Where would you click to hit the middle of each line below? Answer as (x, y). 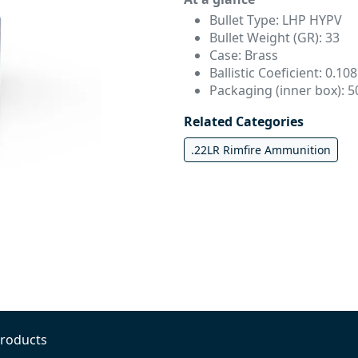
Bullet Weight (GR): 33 (274, 38)
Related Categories (244, 121)
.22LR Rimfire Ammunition (261, 150)
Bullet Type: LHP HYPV (276, 20)
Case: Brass (244, 55)
